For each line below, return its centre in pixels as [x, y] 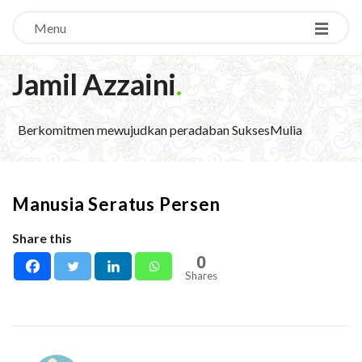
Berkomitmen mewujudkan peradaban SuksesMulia [160, 130]
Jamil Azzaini [94, 84]
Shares [201, 276]
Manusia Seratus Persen [116, 204]
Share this [42, 238]
